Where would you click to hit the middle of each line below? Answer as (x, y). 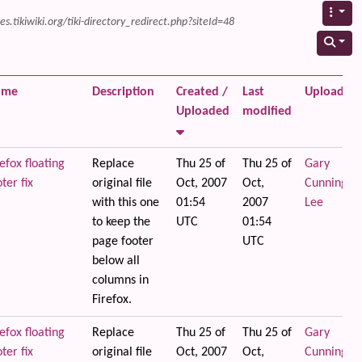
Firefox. (112, 300)
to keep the (121, 222)
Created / (202, 92)
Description (123, 92)
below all (116, 261)
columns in (120, 280)
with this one (125, 203)
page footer (122, 242)
